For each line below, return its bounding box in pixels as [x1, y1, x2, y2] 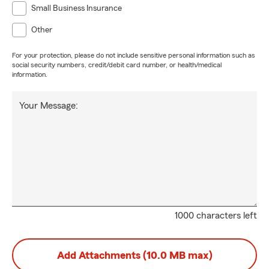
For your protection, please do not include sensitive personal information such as [12, 52, 255, 59]
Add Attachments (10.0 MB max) [56, 250, 213, 261]
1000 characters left [175, 211, 257, 220]
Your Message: [19, 101, 78, 110]
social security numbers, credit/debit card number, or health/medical [12, 61, 222, 68]
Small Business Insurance [31, 4, 122, 13]
